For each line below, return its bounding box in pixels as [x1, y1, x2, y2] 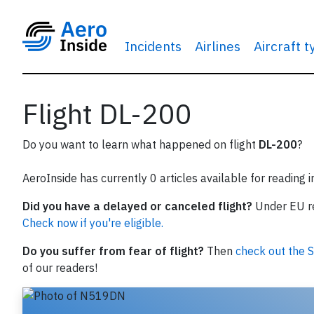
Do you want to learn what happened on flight [22, 137, 259, 151]
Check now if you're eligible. [22, 216, 163, 230]
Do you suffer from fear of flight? [22, 244, 204, 258]
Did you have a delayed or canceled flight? [22, 199, 252, 213]
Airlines [194, 37, 240, 55]
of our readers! [22, 261, 97, 275]
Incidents [124, 37, 182, 55]
